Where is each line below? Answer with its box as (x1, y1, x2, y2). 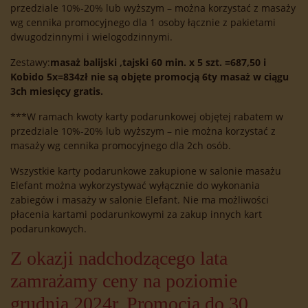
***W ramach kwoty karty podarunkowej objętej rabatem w (10, 110, 283, 124)
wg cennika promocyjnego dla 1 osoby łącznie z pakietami (10, 16, 276, 30)
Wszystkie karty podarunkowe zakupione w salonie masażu (10, 164, 281, 178)
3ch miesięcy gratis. (10, 85, 103, 98)
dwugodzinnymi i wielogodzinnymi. (10, 30, 173, 44)
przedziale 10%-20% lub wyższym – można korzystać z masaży (10, 1, 296, 15)
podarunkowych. (10, 222, 87, 236)
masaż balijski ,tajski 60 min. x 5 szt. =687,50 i (50, 56, 266, 69)
